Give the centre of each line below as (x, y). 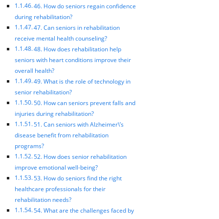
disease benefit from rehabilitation (62, 135)
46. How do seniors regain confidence (85, 6)
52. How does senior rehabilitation (80, 156)
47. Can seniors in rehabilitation (77, 27)
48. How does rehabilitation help (78, 49)
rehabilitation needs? (43, 199)
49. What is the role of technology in (82, 81)
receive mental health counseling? (61, 38)
